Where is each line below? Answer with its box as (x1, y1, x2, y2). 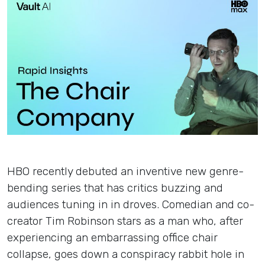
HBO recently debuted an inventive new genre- (7, 164, 244, 179)
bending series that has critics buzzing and (7, 181, 223, 195)
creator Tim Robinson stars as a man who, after (7, 214, 243, 228)
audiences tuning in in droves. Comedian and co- (7, 198, 254, 212)
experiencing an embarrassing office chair (7, 231, 218, 245)
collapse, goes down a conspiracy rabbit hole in (7, 247, 244, 261)
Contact (111, 99, 154, 114)
